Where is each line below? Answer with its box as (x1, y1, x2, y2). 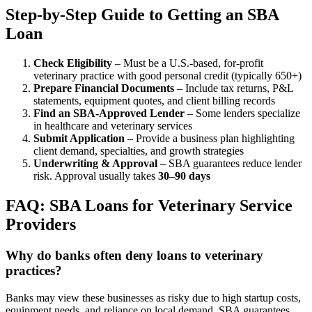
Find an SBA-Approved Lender (33, 107, 185, 120)
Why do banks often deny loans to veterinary (6, 248, 263, 263)
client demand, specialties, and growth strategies (33, 145, 244, 157)
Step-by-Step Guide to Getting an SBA (6, 6, 279, 24)
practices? (6, 263, 62, 279)
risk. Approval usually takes (33, 170, 158, 182)
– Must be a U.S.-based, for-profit (112, 57, 263, 70)
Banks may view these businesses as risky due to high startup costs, (6, 291, 301, 304)
